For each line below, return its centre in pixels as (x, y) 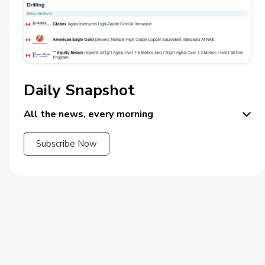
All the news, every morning (88, 114)
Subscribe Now (67, 144)
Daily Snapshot (79, 91)
